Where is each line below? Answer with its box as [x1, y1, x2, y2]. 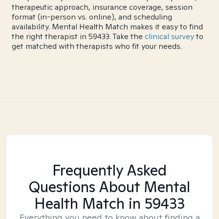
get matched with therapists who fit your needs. [12, 41, 182, 51]
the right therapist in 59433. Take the [12, 31, 145, 42]
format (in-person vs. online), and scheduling [12, 12, 172, 22]
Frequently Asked [52, 160, 167, 180]
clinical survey [145, 31, 194, 42]
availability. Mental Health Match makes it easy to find [12, 22, 203, 32]
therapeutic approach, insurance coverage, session [12, 2, 193, 12]
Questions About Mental [29, 177, 190, 197]
